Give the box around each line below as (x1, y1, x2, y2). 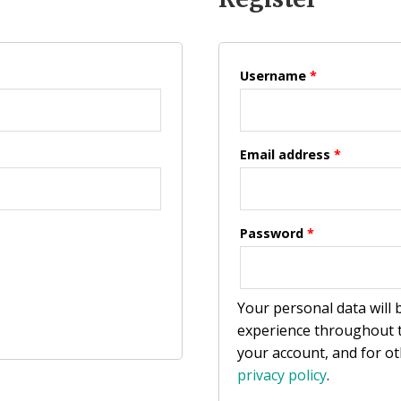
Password (239, 225, 307, 243)
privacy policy (236, 365, 327, 386)
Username (239, 67, 310, 85)
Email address (239, 146, 334, 164)
